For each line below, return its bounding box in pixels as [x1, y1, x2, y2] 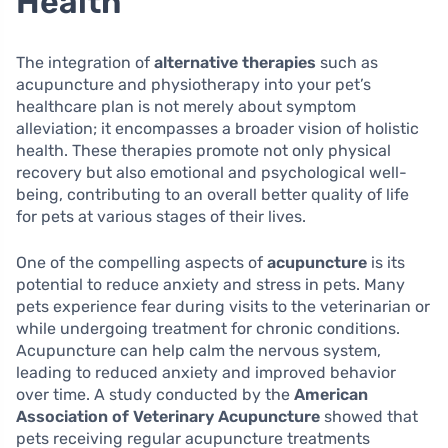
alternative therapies [154, 53, 316, 73]
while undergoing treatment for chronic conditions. [16, 319, 400, 339]
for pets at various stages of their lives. [16, 207, 306, 227]
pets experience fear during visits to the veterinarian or [16, 297, 430, 317]
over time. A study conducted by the [16, 385, 294, 405]
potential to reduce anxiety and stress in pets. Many [16, 275, 405, 295]
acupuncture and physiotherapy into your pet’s [16, 75, 371, 95]
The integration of [16, 53, 154, 73]
